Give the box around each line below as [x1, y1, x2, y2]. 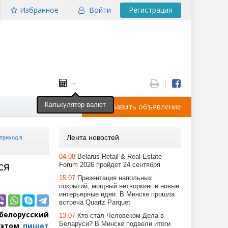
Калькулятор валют [45, 101, 106, 109]
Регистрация [129, 5, 173, 15]
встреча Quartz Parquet [59, 198, 130, 206]
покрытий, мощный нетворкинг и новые [59, 182, 179, 190]
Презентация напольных [77, 174, 152, 182]
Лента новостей [67, 133, 119, 141]
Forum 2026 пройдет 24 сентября [59, 161, 160, 168]
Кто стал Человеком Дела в [77, 212, 164, 219]
